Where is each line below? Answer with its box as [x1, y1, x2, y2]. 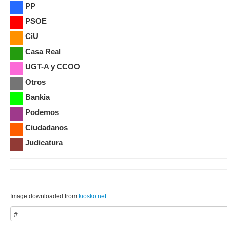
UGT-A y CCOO [25, 62, 80, 71]
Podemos [25, 108, 59, 117]
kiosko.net [79, 193, 106, 200]
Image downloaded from [10, 193, 79, 200]
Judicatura [25, 138, 63, 147]
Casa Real [25, 47, 61, 56]
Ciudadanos [25, 123, 68, 132]
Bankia [25, 93, 50, 101]
